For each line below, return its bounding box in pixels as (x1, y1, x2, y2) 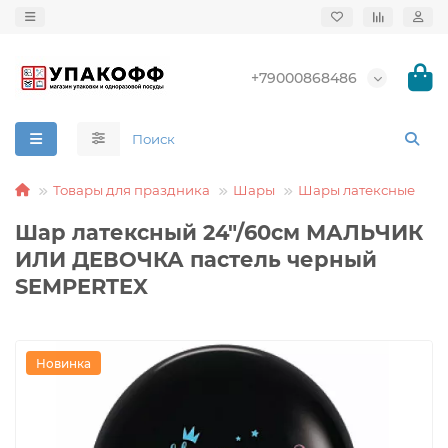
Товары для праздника (53, 182, 210, 198)
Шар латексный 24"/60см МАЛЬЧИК (15, 220, 423, 245)
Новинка (36, 355, 91, 371)
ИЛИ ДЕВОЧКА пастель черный (15, 247, 377, 272)
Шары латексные (298, 182, 415, 198)
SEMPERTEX (15, 274, 148, 299)
